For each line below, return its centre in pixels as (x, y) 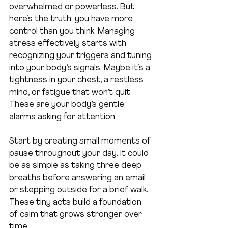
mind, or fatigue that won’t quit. (72, 93)
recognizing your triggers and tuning (81, 56)
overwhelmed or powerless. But (73, 7)
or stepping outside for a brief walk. (80, 191)
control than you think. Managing (73, 32)
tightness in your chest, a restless (77, 81)
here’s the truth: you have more (72, 20)
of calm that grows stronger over (77, 215)
